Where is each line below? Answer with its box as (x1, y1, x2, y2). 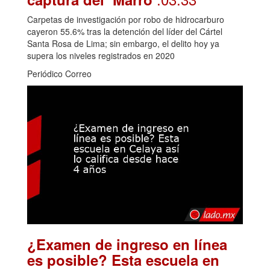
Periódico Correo (27, 67, 92, 80)
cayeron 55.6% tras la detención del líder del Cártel (27, 25, 222, 38)
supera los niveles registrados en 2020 (27, 49, 175, 62)
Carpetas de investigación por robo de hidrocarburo (27, 13, 224, 26)
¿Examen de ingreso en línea (27, 234, 227, 255)
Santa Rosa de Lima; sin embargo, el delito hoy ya (27, 37, 219, 50)
